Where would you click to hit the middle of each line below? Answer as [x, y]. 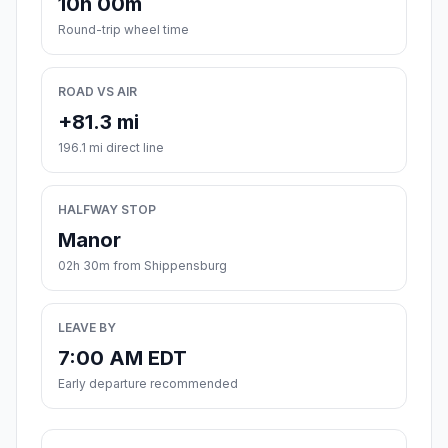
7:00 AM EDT [122, 358]
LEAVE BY [87, 328]
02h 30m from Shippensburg [142, 266]
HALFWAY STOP [107, 210]
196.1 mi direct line [111, 148]
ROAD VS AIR [97, 92]
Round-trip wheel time [123, 30]
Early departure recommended [148, 384]
